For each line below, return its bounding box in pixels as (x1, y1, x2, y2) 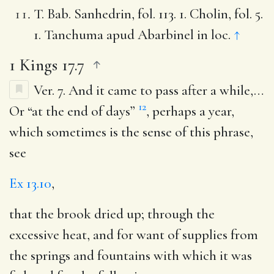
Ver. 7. (34, 81, 68, 99)
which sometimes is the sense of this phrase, (9, 123, 253, 141)
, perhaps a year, (146, 102, 234, 120)
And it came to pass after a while (68, 81, 250, 99)
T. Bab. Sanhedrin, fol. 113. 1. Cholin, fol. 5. (34, 5, 263, 23)
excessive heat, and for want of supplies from (9, 226, 258, 243)
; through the (141, 205, 215, 223)
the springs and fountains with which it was (9, 246, 252, 264)
